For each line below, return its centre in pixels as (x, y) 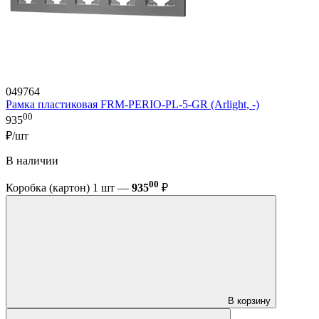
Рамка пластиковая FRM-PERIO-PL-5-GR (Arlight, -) (132, 105)
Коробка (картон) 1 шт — (69, 188)
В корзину (249, 301)
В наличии (32, 160)
